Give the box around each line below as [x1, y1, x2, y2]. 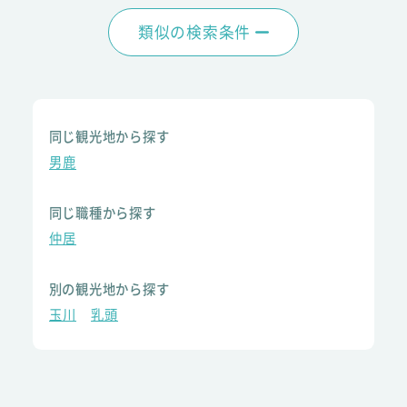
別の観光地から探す [48, 278, 170, 298]
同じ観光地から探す [48, 126, 170, 146]
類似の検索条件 [137, 21, 252, 44]
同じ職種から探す [48, 202, 156, 222]
